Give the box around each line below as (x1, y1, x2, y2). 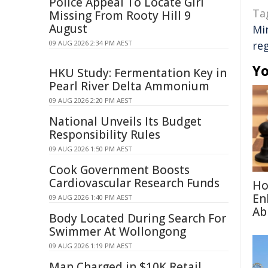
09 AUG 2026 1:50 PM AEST (49, 144, 132, 153)
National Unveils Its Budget (49, 114, 202, 129)
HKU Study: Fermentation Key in (49, 65, 227, 81)
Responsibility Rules (49, 127, 160, 142)
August (49, 21, 87, 36)
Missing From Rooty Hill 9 (49, 8, 191, 23)
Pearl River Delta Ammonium (49, 78, 209, 94)
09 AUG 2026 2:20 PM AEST (49, 96, 132, 105)
